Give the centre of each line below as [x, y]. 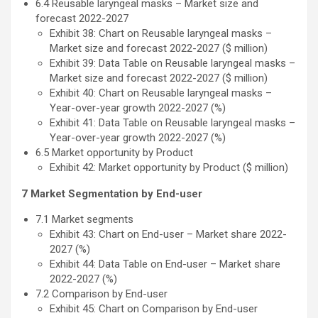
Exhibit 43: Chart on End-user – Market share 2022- [168, 235]
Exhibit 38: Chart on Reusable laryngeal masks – [161, 34]
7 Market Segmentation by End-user [112, 194]
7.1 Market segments [86, 220]
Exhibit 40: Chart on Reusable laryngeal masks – [161, 93]
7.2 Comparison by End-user [103, 294]
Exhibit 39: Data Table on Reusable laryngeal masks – [172, 64]
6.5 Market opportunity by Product [116, 153]
